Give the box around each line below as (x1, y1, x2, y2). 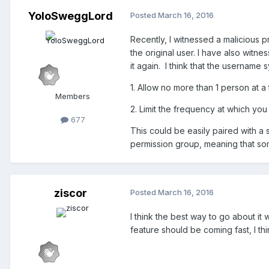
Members (55, 91, 90, 101)
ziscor (53, 187, 87, 200)
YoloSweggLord (28, 10, 113, 23)
